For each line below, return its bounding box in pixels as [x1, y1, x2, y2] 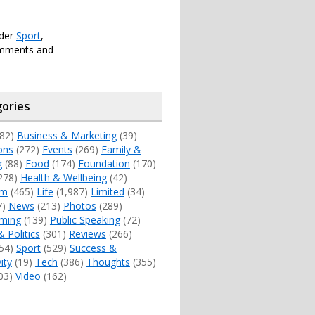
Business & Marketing [16, 129, 117, 143]
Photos [63, 199, 96, 213]
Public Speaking [49, 213, 120, 227]
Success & [69, 241, 117, 255]
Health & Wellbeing [20, 171, 107, 185]
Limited [90, 185, 124, 199]
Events [41, 143, 72, 157]
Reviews [68, 227, 106, 241]
